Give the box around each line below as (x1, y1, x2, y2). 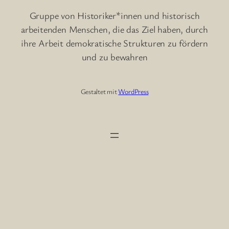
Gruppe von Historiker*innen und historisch (29, 9, 200, 22)
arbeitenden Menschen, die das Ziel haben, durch (21, 23, 208, 36)
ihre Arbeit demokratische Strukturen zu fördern (21, 37, 208, 50)
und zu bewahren (81, 51, 148, 63)
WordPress (118, 86, 149, 96)
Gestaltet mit (80, 86, 119, 96)
